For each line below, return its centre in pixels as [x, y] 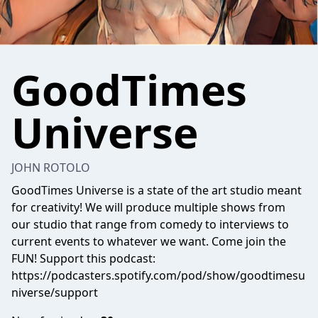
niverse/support [55, 292]
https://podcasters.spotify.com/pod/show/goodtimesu [158, 275]
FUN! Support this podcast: [83, 258]
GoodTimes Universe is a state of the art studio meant [157, 190]
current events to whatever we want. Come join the [149, 241]
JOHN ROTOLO [51, 168]
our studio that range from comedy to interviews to [150, 224]
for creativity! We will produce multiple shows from [148, 207]
